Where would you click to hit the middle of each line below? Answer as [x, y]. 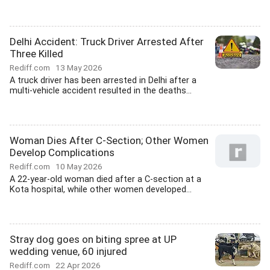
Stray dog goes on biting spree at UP [93, 239]
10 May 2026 [79, 166]
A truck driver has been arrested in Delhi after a [103, 80]
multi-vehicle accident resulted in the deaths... [101, 91]
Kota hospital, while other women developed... [101, 190]
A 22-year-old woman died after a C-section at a [105, 179]
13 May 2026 [79, 67]
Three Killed [36, 54]
